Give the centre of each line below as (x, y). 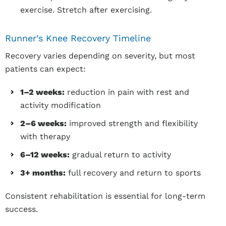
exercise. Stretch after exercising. (86, 10)
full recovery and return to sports (133, 173)
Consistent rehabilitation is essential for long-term (105, 196)
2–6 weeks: (43, 123)
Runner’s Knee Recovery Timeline (78, 38)
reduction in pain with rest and (127, 92)
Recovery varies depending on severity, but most (100, 56)
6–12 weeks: (45, 155)
